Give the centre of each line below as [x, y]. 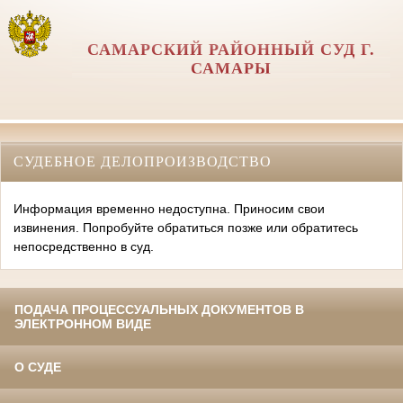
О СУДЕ [38, 367]
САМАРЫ [231, 68]
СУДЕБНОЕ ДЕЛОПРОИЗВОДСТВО [143, 161]
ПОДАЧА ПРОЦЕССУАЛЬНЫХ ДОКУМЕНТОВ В [159, 310]
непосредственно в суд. [84, 247]
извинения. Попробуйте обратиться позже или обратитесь [186, 228]
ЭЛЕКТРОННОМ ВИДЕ [83, 324]
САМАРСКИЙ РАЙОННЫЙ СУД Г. [231, 49]
